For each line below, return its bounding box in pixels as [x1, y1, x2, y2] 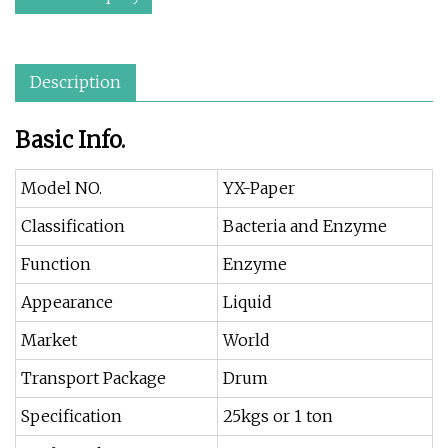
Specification [21, 406, 122, 426]
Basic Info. [15, 126, 125, 154]
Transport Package [21, 368, 166, 388]
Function [21, 254, 91, 274]
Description [30, 72, 121, 92]
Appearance [21, 292, 113, 312]
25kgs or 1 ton [223, 406, 333, 426]
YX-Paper [223, 178, 295, 198]
